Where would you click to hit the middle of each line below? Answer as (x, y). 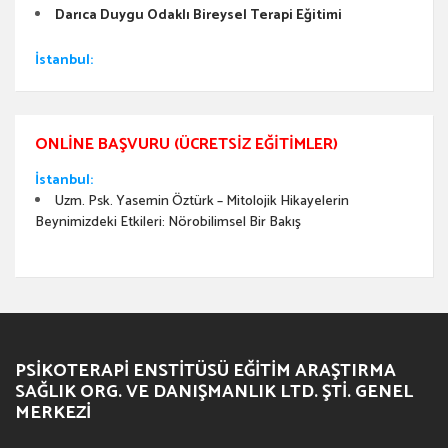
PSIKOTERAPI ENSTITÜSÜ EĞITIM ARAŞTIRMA (205, 370)
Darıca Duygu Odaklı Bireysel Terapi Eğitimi (198, 15)
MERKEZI (53, 412)
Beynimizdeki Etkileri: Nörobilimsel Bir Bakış (168, 222)
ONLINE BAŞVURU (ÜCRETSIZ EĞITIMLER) (186, 144)
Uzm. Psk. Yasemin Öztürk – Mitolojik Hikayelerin (202, 201)
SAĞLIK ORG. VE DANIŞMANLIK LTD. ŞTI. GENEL (214, 391)
